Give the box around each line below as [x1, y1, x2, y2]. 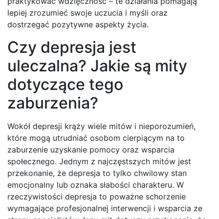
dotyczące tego [7, 75, 123, 94]
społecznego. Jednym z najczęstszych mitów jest [7, 156, 191, 167]
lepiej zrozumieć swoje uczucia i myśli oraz [7, 8, 168, 18]
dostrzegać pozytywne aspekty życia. [7, 20, 149, 30]
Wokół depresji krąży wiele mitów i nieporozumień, [7, 121, 196, 131]
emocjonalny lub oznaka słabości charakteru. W [7, 180, 184, 190]
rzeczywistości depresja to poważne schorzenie [7, 192, 186, 202]
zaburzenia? [7, 93, 98, 113]
